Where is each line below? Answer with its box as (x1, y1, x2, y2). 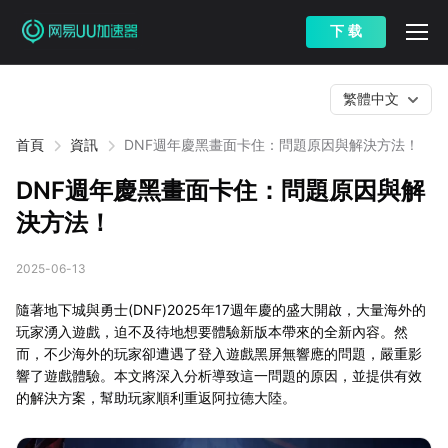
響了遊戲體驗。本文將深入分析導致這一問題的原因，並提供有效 (16, 367, 422, 384)
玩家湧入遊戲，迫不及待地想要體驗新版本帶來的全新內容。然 (16, 323, 408, 340)
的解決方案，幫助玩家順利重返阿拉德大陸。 (16, 389, 296, 406)
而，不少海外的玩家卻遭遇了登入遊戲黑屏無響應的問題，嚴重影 (16, 345, 422, 362)
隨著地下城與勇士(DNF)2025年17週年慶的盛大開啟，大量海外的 (16, 301, 426, 318)
